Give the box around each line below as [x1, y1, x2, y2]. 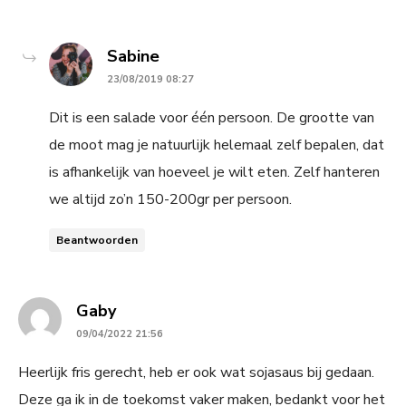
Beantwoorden [56, 232, 138, 247]
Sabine [107, 44, 159, 67]
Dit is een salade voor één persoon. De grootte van [49, 107, 374, 128]
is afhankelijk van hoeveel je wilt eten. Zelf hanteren [49, 161, 380, 182]
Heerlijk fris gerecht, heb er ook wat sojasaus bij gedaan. [18, 362, 374, 382]
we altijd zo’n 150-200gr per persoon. [49, 188, 292, 209]
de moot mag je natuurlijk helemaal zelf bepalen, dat [49, 134, 384, 155]
